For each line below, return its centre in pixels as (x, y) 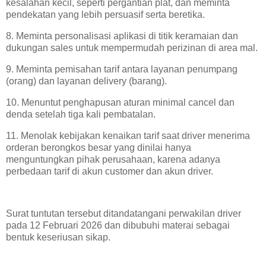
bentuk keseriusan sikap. (58, 237)
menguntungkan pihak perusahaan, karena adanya (113, 159)
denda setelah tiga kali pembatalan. (81, 114)
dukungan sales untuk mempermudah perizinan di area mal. (132, 48)
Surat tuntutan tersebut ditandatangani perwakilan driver (123, 214)
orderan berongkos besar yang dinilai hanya (99, 147)
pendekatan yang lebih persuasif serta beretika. (105, 15)
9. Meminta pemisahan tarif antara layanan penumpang (122, 69)
